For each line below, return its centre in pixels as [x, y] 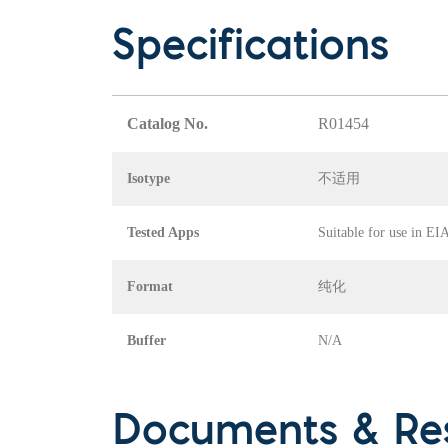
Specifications [250, 49]
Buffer [146, 341]
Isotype [148, 179]
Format [150, 287]
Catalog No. [167, 124]
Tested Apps [163, 233]
